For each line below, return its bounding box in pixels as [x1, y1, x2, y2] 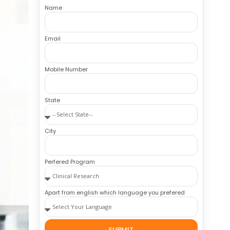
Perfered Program [44, 158, 95, 166]
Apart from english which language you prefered [44, 188, 185, 197]
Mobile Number [44, 65, 88, 73]
